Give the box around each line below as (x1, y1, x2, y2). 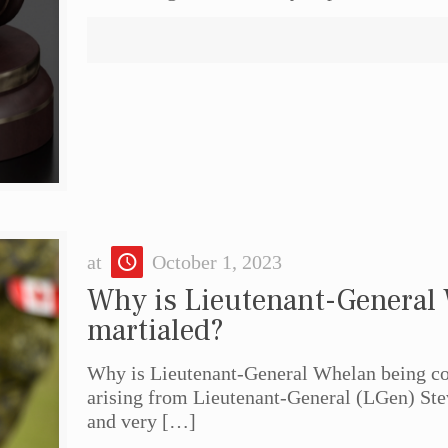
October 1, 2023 (152, 251, 283, 274)
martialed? (87, 311, 225, 351)
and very (87, 410, 158, 433)
